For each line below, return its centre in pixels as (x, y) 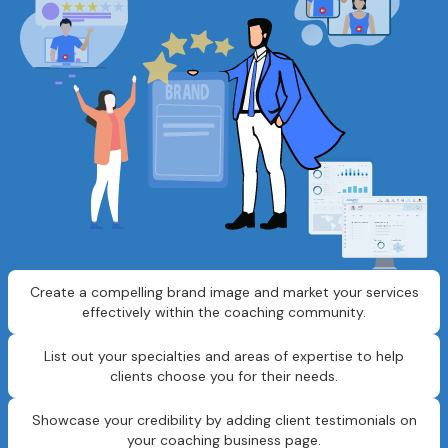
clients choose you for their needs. (224, 376)
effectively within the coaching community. (224, 312)
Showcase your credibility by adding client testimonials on (224, 420)
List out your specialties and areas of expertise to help (224, 356)
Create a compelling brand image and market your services (224, 292)
